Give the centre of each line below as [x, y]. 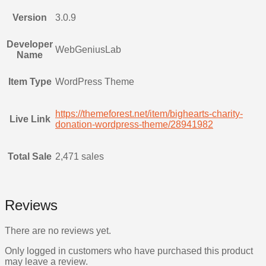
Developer [30, 45]
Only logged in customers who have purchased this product [129, 251]
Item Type [30, 82]
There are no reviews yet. [58, 231]
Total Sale [30, 157]
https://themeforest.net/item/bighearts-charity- [149, 114]
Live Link [30, 119]
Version [30, 18]
